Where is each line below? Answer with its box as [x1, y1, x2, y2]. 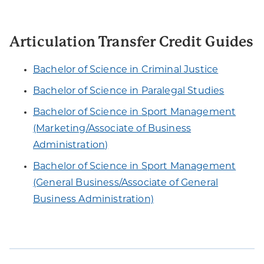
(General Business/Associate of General [33, 179, 219, 188]
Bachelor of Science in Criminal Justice [33, 65, 219, 75]
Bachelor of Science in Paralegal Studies [33, 87, 225, 96]
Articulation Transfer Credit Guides [9, 34, 254, 50]
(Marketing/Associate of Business [33, 124, 192, 134]
